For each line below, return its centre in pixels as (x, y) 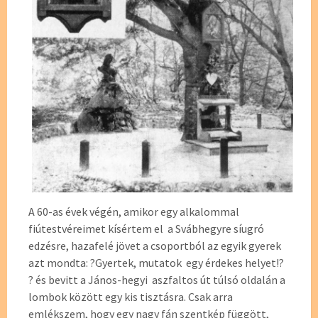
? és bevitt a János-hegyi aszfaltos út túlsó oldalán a (157, 280)
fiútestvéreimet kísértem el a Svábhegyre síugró (146, 229)
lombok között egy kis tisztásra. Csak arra (131, 297)
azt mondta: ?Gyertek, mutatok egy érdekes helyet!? (156, 263)
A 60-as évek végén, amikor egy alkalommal (134, 212)
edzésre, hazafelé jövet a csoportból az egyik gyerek (155, 246)
